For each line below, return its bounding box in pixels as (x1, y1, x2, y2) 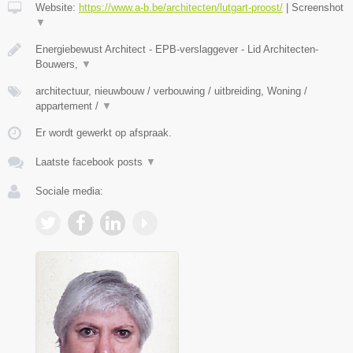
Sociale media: (35, 185, 103, 198)
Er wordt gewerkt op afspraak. (35, 127, 172, 139)
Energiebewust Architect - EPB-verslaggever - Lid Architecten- (35, 43, 318, 56)
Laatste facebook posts (35, 156, 146, 169)
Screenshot (292, 2, 344, 14)
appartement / (35, 100, 102, 113)
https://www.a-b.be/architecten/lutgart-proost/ (79, 2, 283, 14)
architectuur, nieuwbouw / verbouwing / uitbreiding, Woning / (35, 85, 307, 98)
